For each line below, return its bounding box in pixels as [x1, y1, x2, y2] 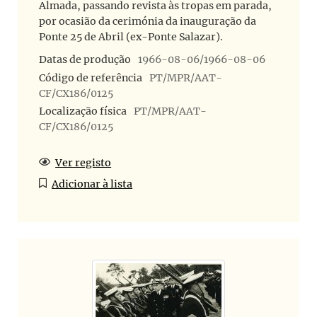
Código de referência [39, 71, 142, 84]
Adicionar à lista [52, 178, 133, 191]
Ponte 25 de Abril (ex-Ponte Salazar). [39, 30, 223, 43]
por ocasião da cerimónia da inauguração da [39, 14, 256, 28]
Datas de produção [39, 52, 131, 66]
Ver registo [55, 156, 112, 170]
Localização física [39, 105, 127, 118]
